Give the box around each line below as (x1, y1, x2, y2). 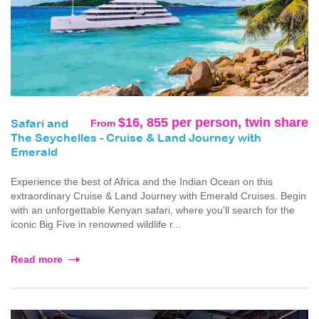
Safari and (11, 119, 68, 130)
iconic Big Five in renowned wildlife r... (11, 219, 181, 231)
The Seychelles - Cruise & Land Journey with (11, 133, 261, 145)
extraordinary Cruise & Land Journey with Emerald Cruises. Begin (11, 190, 306, 202)
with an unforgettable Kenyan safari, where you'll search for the (11, 204, 295, 216)
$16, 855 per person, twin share (118, 115, 308, 130)
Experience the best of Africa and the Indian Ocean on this (11, 176, 273, 188)
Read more (11, 253, 63, 266)
